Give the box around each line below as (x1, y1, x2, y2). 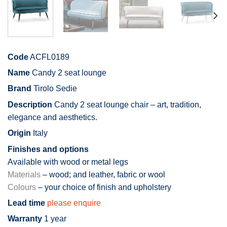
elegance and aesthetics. (8, 112, 97, 122)
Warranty (8, 214, 42, 223)
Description (8, 100, 52, 109)
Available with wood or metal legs (8, 157, 128, 166)
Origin (8, 129, 31, 138)
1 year (42, 214, 66, 223)
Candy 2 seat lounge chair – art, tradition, (52, 100, 201, 109)
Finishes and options (8, 144, 89, 154)
